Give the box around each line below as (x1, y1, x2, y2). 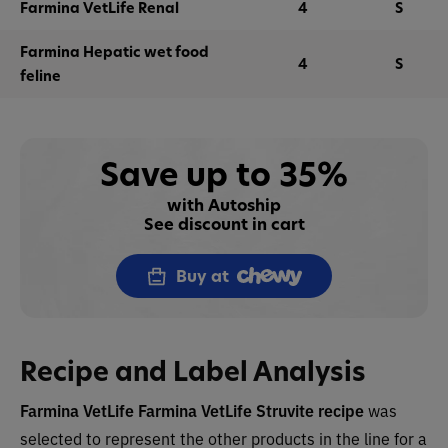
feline (20, 66, 61, 85)
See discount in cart (143, 213, 305, 235)
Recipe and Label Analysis (20, 354, 366, 389)
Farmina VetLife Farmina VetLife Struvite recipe (20, 399, 368, 421)
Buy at (176, 265, 229, 287)
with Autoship (167, 194, 281, 216)
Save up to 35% (100, 152, 348, 196)
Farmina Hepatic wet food (20, 42, 209, 61)
